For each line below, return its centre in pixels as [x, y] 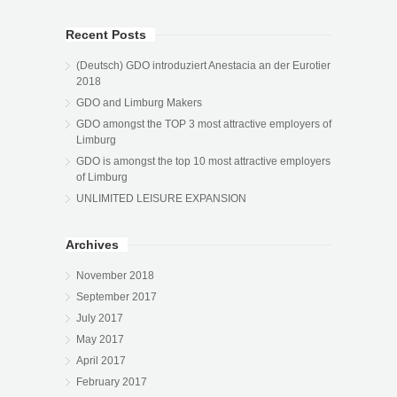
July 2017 [100, 318]
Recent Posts [106, 34]
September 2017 [117, 296]
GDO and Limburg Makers [139, 102]
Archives [92, 244]
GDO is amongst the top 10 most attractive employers [203, 161]
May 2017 [100, 339]
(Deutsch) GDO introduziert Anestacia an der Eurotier [203, 65]
